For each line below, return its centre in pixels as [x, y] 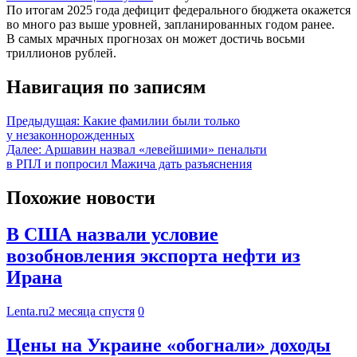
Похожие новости [81, 197]
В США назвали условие [112, 235]
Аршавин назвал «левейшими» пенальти [156, 149]
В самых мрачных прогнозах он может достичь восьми [156, 38]
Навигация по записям [106, 86]
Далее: [24, 149]
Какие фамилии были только [161, 120]
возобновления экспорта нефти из [153, 256]
